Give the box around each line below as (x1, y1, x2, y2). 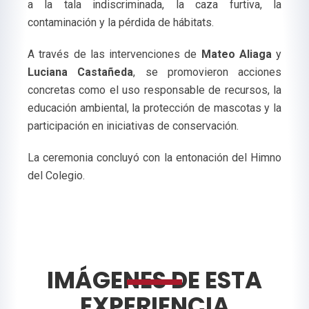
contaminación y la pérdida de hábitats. (28, 16, 214, 29)
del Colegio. (28, 169, 85, 182)
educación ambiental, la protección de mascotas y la (28, 101, 281, 114)
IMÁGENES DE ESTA (47, 263, 262, 297)
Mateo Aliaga (201, 48, 272, 61)
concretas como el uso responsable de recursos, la (28, 83, 281, 97)
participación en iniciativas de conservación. (28, 119, 239, 132)
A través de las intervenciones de (28, 48, 201, 61)
